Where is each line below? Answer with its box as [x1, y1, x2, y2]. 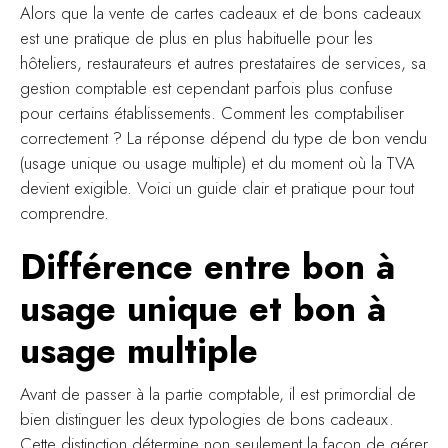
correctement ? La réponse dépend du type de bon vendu [20, 126, 427, 151]
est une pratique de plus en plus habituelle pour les [20, 26, 373, 51]
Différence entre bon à [20, 242, 395, 293]
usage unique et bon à [20, 284, 386, 335]
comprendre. [20, 201, 109, 226]
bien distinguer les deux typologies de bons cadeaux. [20, 407, 394, 432]
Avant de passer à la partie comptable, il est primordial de [20, 382, 416, 407]
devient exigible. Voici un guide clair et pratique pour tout [20, 176, 414, 201]
